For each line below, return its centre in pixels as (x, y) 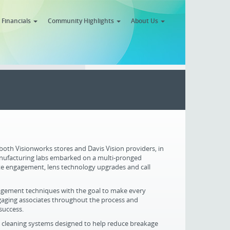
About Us (145, 21)
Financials (17, 21)
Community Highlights (82, 21)
